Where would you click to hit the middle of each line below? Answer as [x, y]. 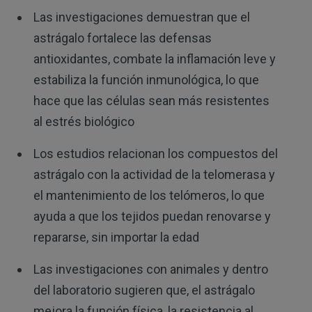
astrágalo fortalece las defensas [122, 38]
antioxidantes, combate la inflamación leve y [154, 59]
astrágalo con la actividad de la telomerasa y [154, 175]
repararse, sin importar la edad [116, 237]
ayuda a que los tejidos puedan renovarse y [152, 217]
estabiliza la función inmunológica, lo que [146, 80]
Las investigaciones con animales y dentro [150, 270]
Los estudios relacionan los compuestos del [155, 154]
